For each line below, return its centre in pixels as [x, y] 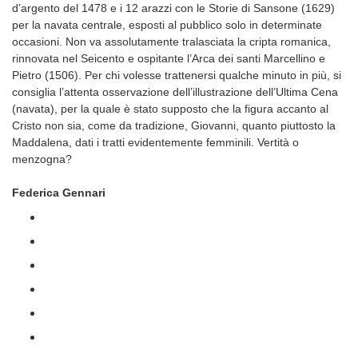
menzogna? [42, 159]
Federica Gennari [59, 193]
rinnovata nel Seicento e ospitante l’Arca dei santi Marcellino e [169, 59]
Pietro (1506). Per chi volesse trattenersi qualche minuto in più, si [177, 76]
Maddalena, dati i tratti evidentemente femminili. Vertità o [155, 143]
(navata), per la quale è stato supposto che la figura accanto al [170, 109]
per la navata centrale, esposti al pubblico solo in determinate [167, 25]
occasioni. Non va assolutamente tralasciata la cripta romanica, [171, 42]
